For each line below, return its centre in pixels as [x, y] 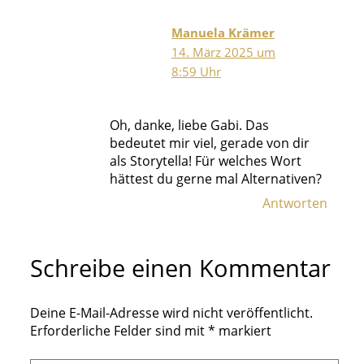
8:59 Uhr [196, 71]
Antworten [295, 203]
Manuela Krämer [223, 32]
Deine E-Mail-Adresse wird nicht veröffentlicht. [171, 312]
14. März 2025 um [223, 52]
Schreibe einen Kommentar [180, 268]
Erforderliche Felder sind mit [119, 330]
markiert [243, 330]
